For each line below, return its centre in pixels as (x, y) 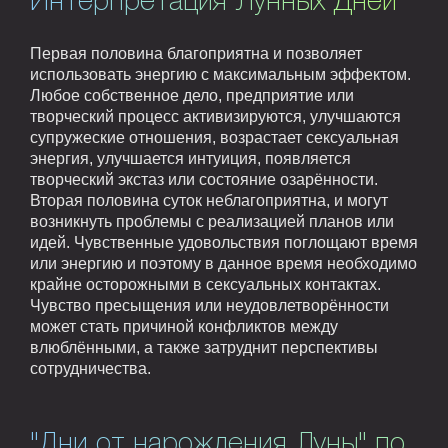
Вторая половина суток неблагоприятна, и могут (209, 200)
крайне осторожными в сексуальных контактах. (205, 284)
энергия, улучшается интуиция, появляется (190, 158)
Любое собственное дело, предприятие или (192, 95)
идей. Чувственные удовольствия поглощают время (224, 242)
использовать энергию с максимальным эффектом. (220, 74)
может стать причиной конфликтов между (184, 326)
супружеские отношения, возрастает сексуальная (214, 137)
